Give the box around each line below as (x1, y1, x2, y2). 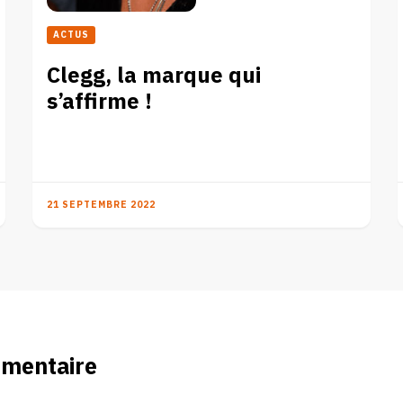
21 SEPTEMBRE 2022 (47, 197, 157, 212)
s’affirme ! (47, 85, 153, 119)
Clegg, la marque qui (47, 58, 262, 93)
